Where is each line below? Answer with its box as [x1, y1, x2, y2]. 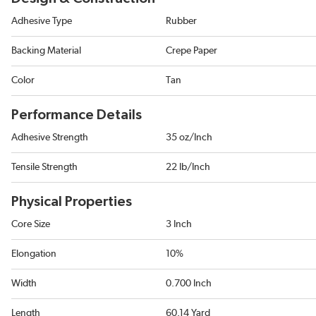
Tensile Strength [11, 162, 78, 172]
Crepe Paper [166, 46, 217, 56]
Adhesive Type [11, 16, 72, 26]
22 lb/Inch [166, 162, 210, 172]
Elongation [11, 249, 56, 259]
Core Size [11, 219, 50, 229]
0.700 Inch [166, 279, 212, 288]
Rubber [166, 16, 197, 26]
